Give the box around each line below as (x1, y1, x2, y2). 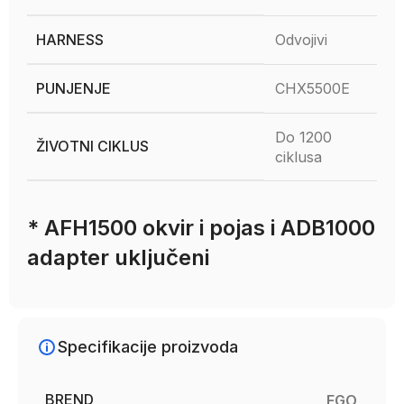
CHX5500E (275, 79, 350, 97)
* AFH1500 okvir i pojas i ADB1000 (27, 215, 375, 241)
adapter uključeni (27, 244, 209, 271)
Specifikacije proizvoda (58, 337, 238, 356)
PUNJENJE (36, 79, 111, 97)
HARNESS (36, 31, 104, 49)
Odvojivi (275, 31, 327, 49)
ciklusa (275, 148, 322, 166)
